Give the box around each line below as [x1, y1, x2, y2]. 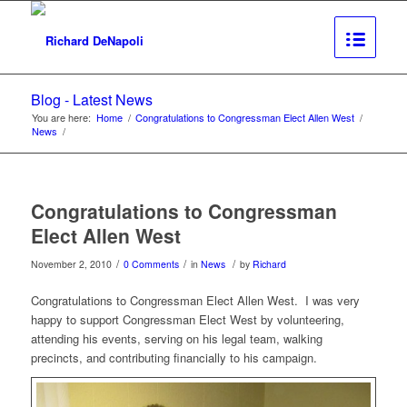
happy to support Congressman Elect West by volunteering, [30, 311, 344, 329]
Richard [252, 257, 286, 271]
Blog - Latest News [30, 89, 153, 110]
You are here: [31, 110, 91, 124]
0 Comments [123, 257, 179, 271]
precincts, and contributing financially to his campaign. [30, 349, 317, 367]
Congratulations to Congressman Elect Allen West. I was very [30, 292, 360, 310]
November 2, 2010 [30, 257, 112, 271]
